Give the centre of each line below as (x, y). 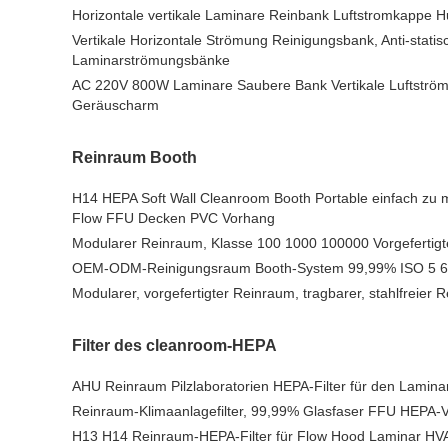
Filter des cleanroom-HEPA (174, 345)
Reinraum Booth (134, 157)
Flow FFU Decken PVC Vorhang (173, 218)
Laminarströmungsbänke (151, 60)
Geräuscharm (115, 105)
